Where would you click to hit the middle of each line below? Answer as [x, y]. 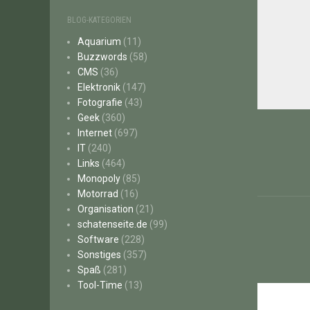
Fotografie [100, 102]
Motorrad [98, 194]
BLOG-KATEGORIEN [99, 20]
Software [98, 239]
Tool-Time [100, 285]
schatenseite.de [112, 224]
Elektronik [99, 87]
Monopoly [99, 179]
